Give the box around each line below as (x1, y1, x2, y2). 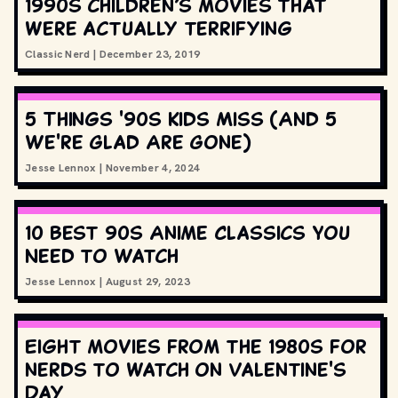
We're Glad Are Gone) (25, 128, 251, 155)
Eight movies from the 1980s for (25, 332, 367, 360)
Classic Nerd (25, 47, 91, 61)
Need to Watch (25, 242, 179, 269)
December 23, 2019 (99, 47, 201, 61)
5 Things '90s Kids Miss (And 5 (25, 105, 337, 132)
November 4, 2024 (105, 161, 201, 175)
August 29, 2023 (105, 275, 191, 289)
